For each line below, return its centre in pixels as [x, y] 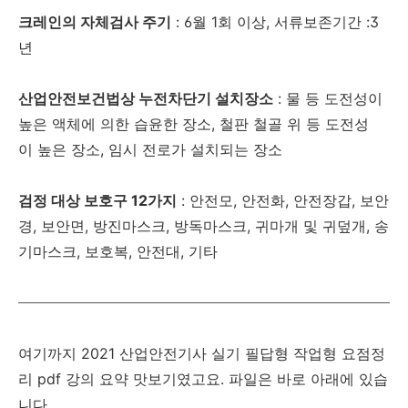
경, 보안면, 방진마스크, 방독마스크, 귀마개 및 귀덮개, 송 [204, 226]
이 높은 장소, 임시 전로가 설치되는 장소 [150, 150]
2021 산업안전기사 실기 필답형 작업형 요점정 [231, 354]
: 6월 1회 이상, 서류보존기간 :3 [275, 22]
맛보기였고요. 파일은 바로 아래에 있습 [258, 379]
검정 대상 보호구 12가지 [97, 201]
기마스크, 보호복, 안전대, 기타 [118, 252]
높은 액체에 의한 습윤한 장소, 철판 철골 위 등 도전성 [194, 124]
